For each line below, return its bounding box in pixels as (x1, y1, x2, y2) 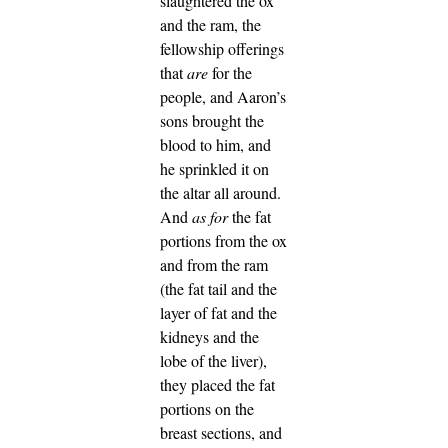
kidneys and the (160, 325, 259, 347)
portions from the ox (160, 229, 287, 251)
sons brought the (160, 109, 264, 131)
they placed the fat (160, 373, 275, 395)
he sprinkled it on (160, 157, 269, 179)
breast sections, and (160, 421, 282, 443)
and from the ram (160, 253, 268, 275)
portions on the (160, 397, 254, 419)
